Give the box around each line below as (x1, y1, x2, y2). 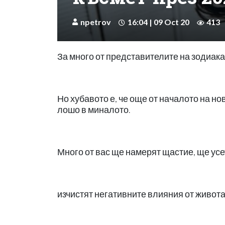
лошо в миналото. (57, 104, 130, 115)
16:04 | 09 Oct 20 (128, 17, 189, 27)
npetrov (80, 17, 111, 27)
